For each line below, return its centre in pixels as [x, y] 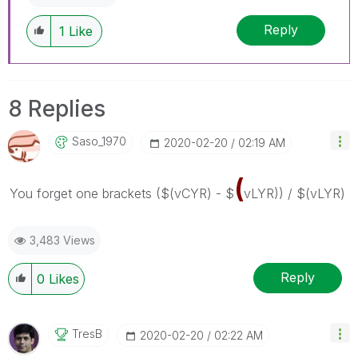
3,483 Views [62, 240]
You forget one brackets [83, 193]
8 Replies [57, 108]
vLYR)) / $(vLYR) [294, 193]
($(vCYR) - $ [195, 193]
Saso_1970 [99, 141]
